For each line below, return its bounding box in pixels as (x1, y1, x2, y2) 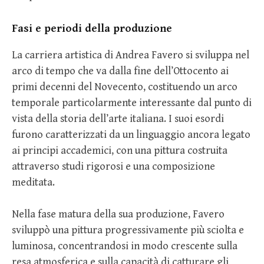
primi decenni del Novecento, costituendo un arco (12, 80, 237, 93)
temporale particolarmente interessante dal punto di (12, 96, 252, 109)
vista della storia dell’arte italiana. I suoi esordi (12, 112, 224, 125)
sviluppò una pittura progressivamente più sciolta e (12, 223, 244, 236)
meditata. (12, 176, 55, 189)
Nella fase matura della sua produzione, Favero (12, 207, 225, 220)
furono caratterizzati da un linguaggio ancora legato (12, 128, 250, 141)
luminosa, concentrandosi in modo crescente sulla (12, 239, 237, 252)
